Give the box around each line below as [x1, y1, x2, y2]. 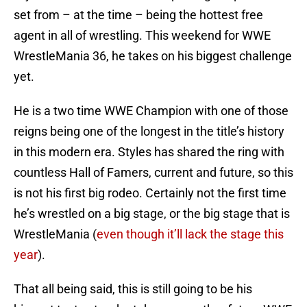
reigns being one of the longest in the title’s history [14, 124, 284, 139]
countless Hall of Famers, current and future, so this [14, 165, 293, 180]
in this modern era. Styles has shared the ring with [14, 145, 284, 160]
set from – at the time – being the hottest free [14, 8, 263, 23]
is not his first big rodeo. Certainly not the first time [14, 186, 286, 201]
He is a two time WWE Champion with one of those [14, 103, 288, 119]
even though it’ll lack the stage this [97, 227, 284, 242]
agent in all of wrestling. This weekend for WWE [14, 28, 271, 43]
